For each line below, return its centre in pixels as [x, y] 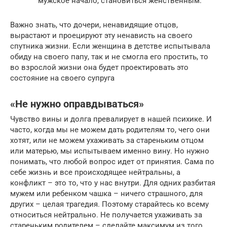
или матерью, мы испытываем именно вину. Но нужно [110, 151]
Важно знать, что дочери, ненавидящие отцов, [94, 25]
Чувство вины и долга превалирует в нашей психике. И [111, 119]
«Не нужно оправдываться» [77, 104]
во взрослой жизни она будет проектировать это [99, 68]
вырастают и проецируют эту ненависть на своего [101, 36]
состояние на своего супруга [62, 78]
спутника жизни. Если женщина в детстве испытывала [110, 46]
